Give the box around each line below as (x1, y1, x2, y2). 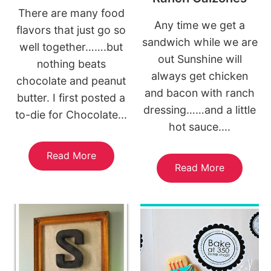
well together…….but (19, 41, 123, 54)
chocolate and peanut (16, 74, 126, 88)
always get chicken (151, 70, 249, 83)
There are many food (18, 7, 125, 20)
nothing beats (36, 57, 106, 71)
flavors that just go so (16, 24, 126, 37)
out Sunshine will (157, 53, 242, 66)
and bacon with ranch (145, 87, 255, 100)
